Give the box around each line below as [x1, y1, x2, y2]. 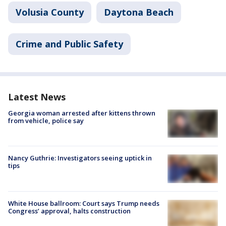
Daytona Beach [104, 6, 174, 18]
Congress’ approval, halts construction [8, 206, 131, 215]
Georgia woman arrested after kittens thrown [8, 108, 155, 118]
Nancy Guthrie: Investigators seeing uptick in [8, 153, 152, 163]
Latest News [8, 91, 66, 103]
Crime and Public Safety [16, 38, 123, 50]
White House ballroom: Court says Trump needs [8, 198, 159, 208]
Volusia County [16, 6, 84, 18]
